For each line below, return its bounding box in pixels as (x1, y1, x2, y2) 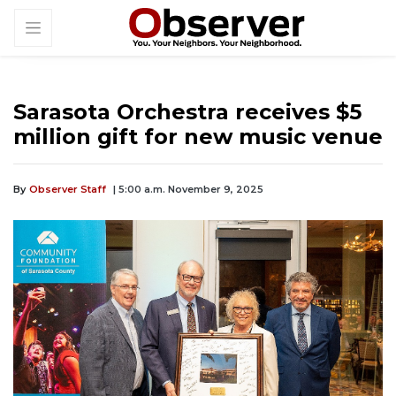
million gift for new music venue (13, 124, 383, 150)
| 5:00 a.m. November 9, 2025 (113, 183, 263, 196)
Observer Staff (29, 183, 106, 196)
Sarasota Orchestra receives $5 (13, 99, 362, 126)
